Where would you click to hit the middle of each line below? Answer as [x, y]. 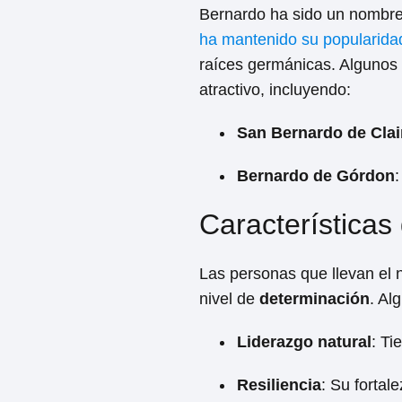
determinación [315, 299]
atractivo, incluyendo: [275, 90]
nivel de [229, 299]
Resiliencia [279, 385]
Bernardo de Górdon [316, 176]
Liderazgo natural [304, 342]
